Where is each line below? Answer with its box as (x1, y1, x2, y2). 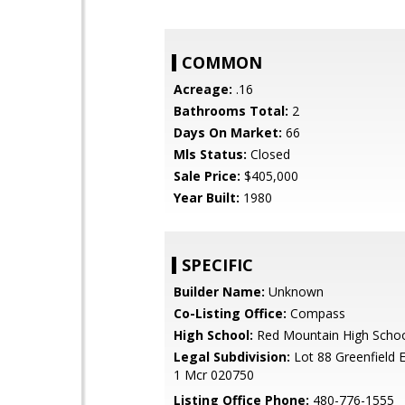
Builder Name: (174, 283, 265, 300)
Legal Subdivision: (174, 348, 290, 365)
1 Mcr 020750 (174, 366, 254, 383)
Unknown (265, 283, 324, 300)
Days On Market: (174, 124, 282, 141)
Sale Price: (174, 167, 240, 184)
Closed (247, 146, 290, 163)
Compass (287, 305, 345, 322)
